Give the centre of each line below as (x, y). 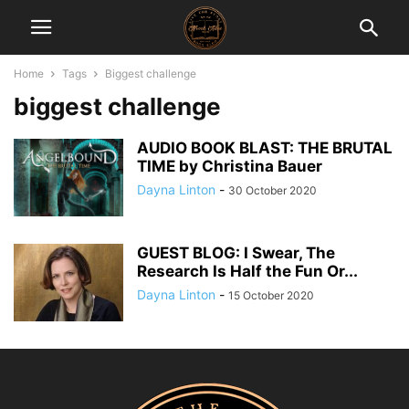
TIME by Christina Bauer (230, 166)
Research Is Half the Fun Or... (247, 271)
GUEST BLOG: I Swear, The (236, 253)
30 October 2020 (273, 190)
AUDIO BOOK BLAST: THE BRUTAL (265, 148)
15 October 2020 (271, 295)
